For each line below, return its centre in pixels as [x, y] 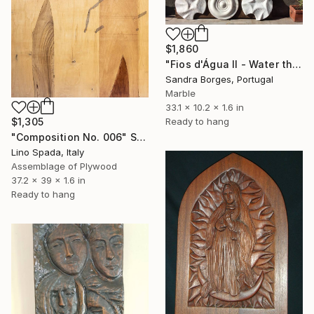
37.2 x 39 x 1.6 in [48, 180]
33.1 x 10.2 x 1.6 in [205, 108]
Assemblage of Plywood [64, 166]
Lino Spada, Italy [48, 152]
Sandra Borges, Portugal [219, 80]
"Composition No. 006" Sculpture [141, 137]
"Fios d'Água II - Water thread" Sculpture [297, 64]
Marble [180, 94]
